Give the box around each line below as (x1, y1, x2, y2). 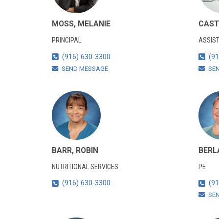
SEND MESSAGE (61, 65, 108, 72)
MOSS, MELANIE (51, 19, 110, 29)
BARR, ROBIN (51, 145, 98, 155)
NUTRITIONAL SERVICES (51, 162, 118, 171)
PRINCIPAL (51, 36, 81, 44)
